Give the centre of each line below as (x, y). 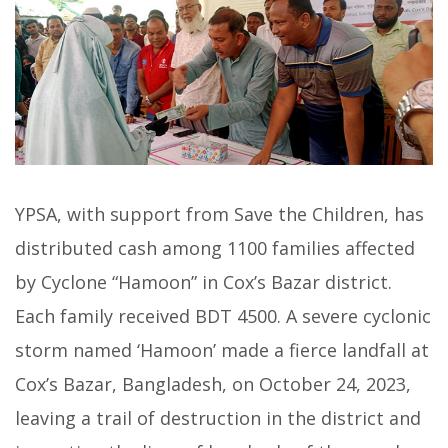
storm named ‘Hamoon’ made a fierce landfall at (222, 350)
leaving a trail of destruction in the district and (218, 418)
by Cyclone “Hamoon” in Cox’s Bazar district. (203, 282)
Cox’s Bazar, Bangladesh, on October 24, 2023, (213, 384)
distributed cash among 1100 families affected (215, 248)
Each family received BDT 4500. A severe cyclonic (223, 316)
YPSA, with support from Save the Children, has (219, 214)
